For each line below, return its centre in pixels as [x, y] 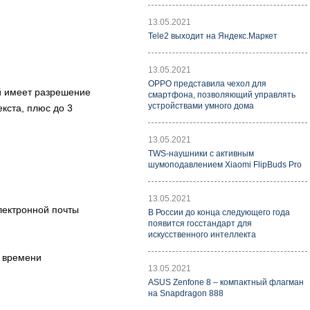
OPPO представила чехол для [207, 84]
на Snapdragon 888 [186, 293]
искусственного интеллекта [202, 235]
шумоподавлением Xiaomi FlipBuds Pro [225, 165]
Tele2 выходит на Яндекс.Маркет [213, 36]
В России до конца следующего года [219, 212]
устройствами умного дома [201, 106]
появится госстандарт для [200, 224]
